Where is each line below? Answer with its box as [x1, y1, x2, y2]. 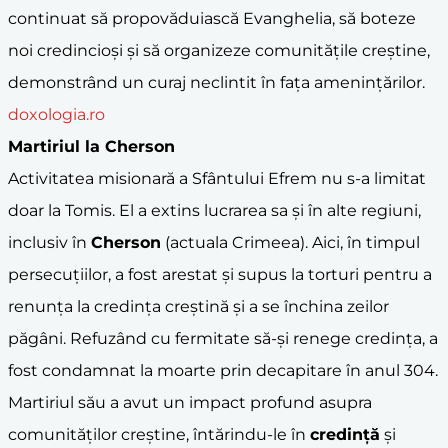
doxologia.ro [8, 104, 105, 124]
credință [310, 424, 380, 444]
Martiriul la [8, 136, 105, 156]
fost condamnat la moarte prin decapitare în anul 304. [8, 360, 438, 380]
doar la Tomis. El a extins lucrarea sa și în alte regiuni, [8, 200, 421, 220]
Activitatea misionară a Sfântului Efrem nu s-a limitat [8, 168, 426, 188]
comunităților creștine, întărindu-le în [8, 424, 310, 444]
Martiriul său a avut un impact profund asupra [8, 392, 372, 412]
